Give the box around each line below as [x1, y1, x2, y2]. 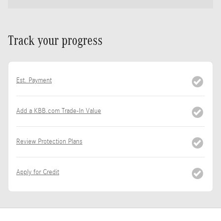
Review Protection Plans [16, 137, 82, 146]
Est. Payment [16, 76, 52, 84]
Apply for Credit [16, 168, 59, 176]
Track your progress [8, 33, 103, 48]
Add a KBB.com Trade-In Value [16, 107, 101, 115]
